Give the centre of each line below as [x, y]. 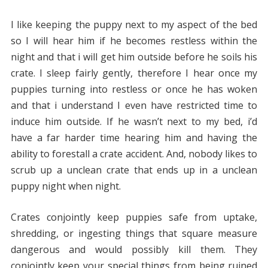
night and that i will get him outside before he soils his [134, 57]
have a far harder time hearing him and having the [134, 138]
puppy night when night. [66, 186]
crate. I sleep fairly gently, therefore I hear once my [134, 73]
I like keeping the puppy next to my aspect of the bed [134, 25]
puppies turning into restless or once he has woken [134, 89]
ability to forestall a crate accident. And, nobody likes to [134, 154]
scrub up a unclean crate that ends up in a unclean [134, 170]
